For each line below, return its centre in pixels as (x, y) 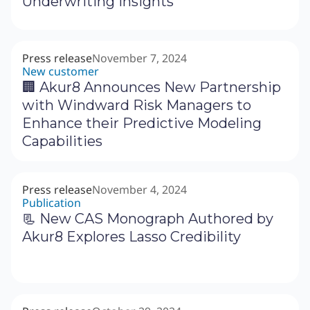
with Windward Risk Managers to (137, 106)
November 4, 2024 (139, 190)
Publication (52, 203)
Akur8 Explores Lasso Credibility (131, 237)
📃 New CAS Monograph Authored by (148, 219)
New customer (61, 72)
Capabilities (62, 142)
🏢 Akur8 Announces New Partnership (152, 88)
